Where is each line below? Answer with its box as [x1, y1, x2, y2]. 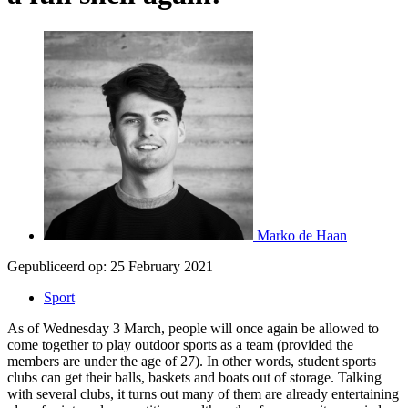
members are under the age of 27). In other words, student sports [7, 352, 376, 369]
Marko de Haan [257, 227, 347, 243]
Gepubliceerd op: [7, 258, 107, 274]
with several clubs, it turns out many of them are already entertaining [7, 385, 399, 402]
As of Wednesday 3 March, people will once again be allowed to [7, 320, 379, 336]
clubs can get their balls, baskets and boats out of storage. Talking [7, 369, 382, 385]
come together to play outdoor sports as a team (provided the [7, 336, 353, 352]
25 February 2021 [110, 258, 213, 274]
